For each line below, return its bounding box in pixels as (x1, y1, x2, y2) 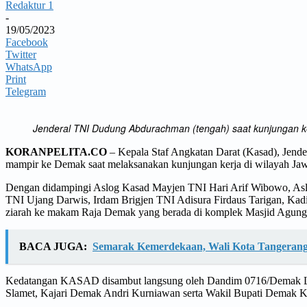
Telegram (5, 85, 46, 97)
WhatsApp (5, 60, 52, 73)
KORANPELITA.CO (5, 145, 107, 158)
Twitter (5, 48, 36, 60)
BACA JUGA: (19, 240, 87, 252)
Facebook (5, 36, 48, 48)
